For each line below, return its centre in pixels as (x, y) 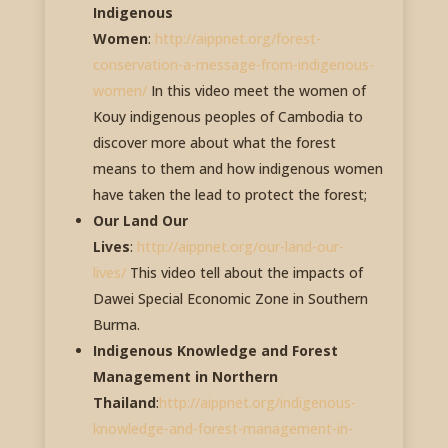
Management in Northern (185, 377)
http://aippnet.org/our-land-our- (240, 247)
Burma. (116, 325)
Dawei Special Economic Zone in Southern (230, 299)
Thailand (124, 403)
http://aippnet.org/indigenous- (257, 403)
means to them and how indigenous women (237, 169)
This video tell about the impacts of (244, 273)
